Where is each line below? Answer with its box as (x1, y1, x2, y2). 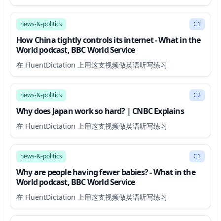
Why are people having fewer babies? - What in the (16, 167, 195, 178)
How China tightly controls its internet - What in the (16, 35, 201, 45)
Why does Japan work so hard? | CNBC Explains (16, 106, 184, 116)
